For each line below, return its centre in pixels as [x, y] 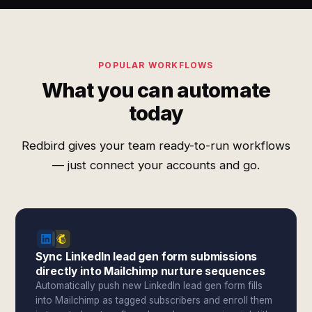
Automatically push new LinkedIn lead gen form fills [149, 286]
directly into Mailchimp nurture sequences [150, 271]
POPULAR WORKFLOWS [156, 65]
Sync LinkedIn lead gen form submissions [147, 257]
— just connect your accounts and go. [156, 165]
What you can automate [156, 90]
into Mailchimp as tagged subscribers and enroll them [154, 300]
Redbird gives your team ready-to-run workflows [156, 146]
